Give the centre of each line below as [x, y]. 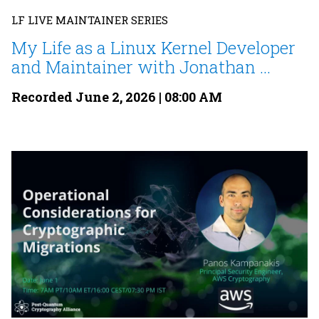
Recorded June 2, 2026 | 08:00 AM [117, 97]
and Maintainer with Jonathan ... [141, 67]
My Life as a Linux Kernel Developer [153, 48]
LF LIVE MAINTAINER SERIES [90, 20]
